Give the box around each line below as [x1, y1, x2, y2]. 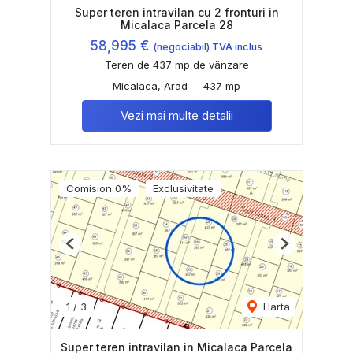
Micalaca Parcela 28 [120, 17, 233, 32]
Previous [69, 243, 112, 256]
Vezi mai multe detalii [120, 107, 233, 123]
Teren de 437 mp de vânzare [104, 58, 249, 71]
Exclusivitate [153, 181, 214, 195]
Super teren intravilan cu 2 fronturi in [74, 5, 279, 19]
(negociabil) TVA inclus [153, 40, 262, 53]
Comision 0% [66, 181, 132, 195]
